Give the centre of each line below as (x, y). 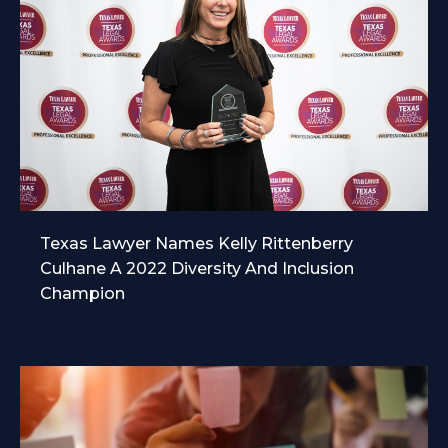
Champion (82, 293)
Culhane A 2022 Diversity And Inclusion (197, 268)
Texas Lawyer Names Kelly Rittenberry (196, 243)
